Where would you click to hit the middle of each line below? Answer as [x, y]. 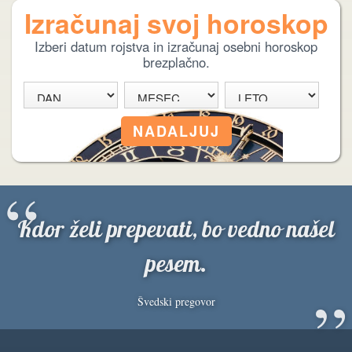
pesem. [176, 265]
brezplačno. [176, 62]
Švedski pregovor [176, 302]
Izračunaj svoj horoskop [176, 23]
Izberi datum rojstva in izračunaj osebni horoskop [176, 47]
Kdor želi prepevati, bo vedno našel [176, 230]
